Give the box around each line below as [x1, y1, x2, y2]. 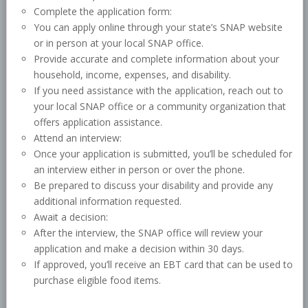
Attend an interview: [34, 131, 122, 145]
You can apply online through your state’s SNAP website [34, 21, 283, 34]
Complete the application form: [34, 5, 173, 19]
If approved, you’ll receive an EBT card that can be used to [34, 258, 294, 272]
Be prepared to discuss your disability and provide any [34, 179, 274, 192]
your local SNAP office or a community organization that [34, 100, 287, 113]
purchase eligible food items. [34, 274, 162, 287]
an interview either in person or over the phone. [34, 163, 245, 177]
